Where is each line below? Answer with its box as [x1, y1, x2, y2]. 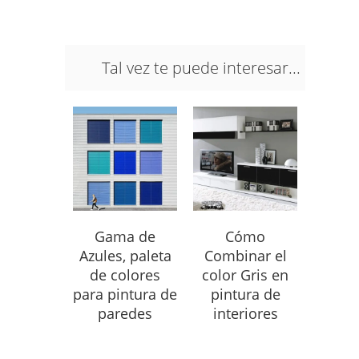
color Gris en [202, 265, 288, 284]
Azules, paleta [79, 246, 171, 265]
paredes [98, 304, 152, 323]
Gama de [95, 227, 155, 246]
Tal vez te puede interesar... [102, 57, 301, 79]
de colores [90, 265, 160, 284]
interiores [212, 304, 278, 323]
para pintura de [73, 284, 177, 304]
